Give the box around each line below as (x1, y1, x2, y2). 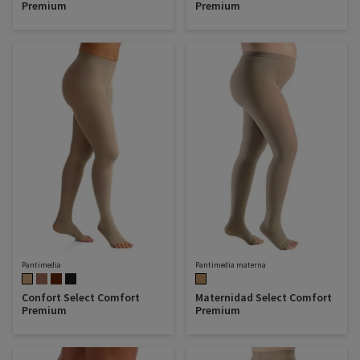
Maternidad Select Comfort (195, 289, 332, 305)
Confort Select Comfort (22, 289, 140, 305)
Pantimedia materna (195, 259, 266, 270)
